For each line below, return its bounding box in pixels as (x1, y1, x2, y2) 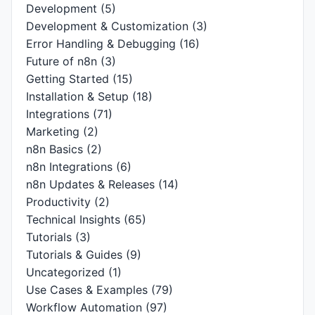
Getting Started (26, 72, 109, 86)
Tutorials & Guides (26, 247, 122, 262)
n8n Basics (26, 142, 83, 157)
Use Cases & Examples (26, 283, 148, 297)
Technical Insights (26, 212, 120, 227)
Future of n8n (26, 54, 97, 69)
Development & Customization (26, 19, 188, 34)
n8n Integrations (26, 160, 112, 174)
